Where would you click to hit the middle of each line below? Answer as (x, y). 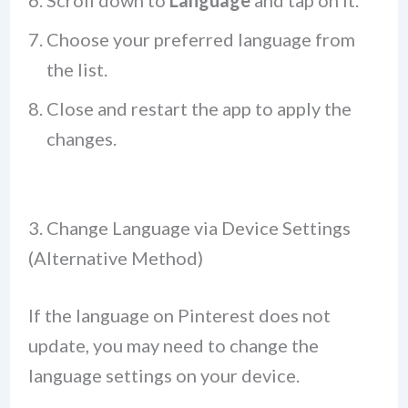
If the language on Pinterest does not (179, 316)
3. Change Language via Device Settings (189, 228)
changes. (81, 139)
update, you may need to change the (173, 346)
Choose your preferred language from (200, 40)
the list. (76, 70)
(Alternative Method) (115, 258)
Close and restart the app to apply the (199, 109)
